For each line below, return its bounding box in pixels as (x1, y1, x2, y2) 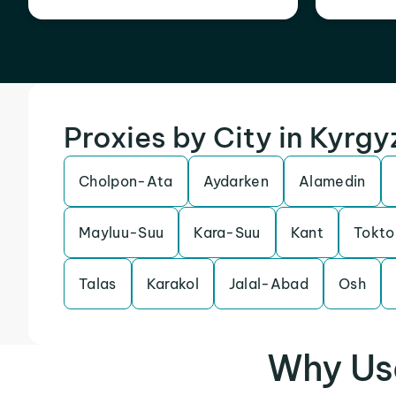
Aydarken (202, 172, 270, 190)
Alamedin (299, 172, 366, 190)
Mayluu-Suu (79, 224, 164, 241)
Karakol (146, 275, 199, 293)
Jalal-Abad (228, 275, 309, 293)
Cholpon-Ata (79, 172, 173, 190)
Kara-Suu (194, 224, 261, 241)
